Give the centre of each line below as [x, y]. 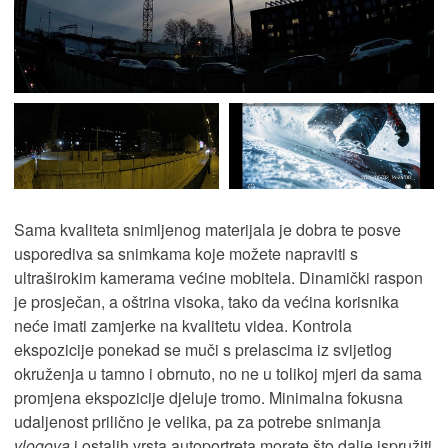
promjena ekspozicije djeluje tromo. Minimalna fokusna [208, 397]
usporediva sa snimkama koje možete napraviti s [186, 253]
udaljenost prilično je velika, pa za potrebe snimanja [197, 421]
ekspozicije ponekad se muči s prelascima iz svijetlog [203, 349]
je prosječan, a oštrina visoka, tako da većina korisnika [206, 301]
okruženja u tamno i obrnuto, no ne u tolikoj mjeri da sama [218, 373]
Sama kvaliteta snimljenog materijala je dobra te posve [207, 229]
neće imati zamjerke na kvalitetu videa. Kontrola [183, 325]
